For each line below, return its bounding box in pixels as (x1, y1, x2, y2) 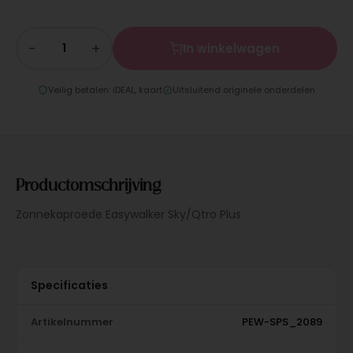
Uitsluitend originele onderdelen (172, 84, 315, 97)
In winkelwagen (183, 40, 281, 58)
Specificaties (30, 277, 108, 294)
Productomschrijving (15, 170, 161, 199)
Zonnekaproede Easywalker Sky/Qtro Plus (15, 206, 241, 223)
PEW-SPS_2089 (241, 314, 322, 330)
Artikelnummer (30, 314, 113, 330)
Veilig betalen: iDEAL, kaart (47, 84, 162, 97)
